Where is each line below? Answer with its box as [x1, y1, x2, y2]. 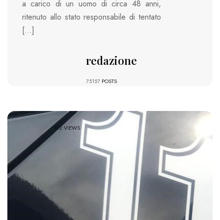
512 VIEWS [54, 124, 81, 132]
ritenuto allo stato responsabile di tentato [22, 11, 161, 23]
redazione [85, 53, 137, 68]
